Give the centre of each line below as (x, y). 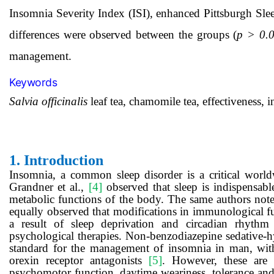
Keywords (33, 82)
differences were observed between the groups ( (123, 34)
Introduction (64, 161)
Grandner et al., (49, 187)
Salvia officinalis (48, 101)
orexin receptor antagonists (79, 261)
